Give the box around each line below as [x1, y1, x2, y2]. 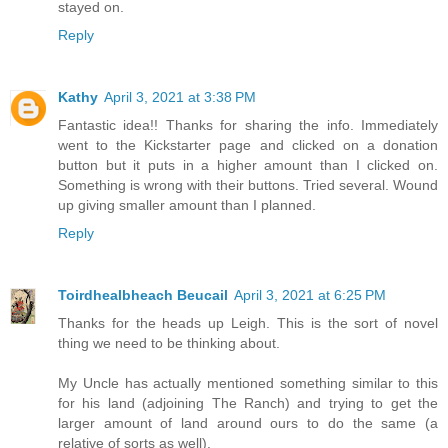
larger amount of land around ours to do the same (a [58, 414, 438, 431]
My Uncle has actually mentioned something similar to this [58, 374, 438, 391]
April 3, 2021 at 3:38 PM [104, 88, 256, 105]
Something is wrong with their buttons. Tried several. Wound [58, 176, 438, 193]
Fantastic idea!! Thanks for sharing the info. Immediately [58, 116, 438, 133]
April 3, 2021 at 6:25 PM [234, 286, 386, 303]
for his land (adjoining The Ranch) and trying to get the [58, 394, 438, 411]
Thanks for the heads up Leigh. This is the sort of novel [58, 314, 438, 331]
